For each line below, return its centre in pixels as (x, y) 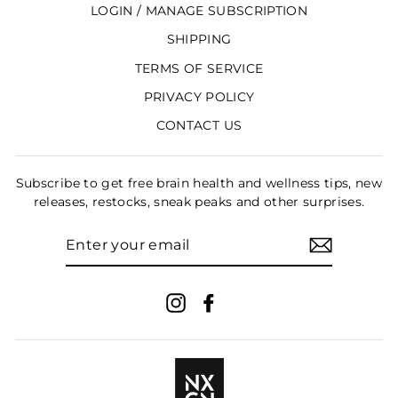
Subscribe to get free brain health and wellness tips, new (199, 183)
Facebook (250, 302)
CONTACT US (199, 126)
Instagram (219, 302)
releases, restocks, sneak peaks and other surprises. (199, 201)
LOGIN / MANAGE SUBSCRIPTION (199, 10)
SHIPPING (199, 40)
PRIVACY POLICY (199, 97)
